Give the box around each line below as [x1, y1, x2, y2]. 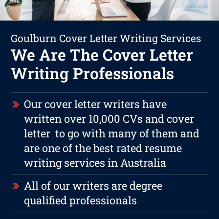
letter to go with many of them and [24, 126, 200, 140]
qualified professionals [24, 193, 137, 207]
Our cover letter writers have [24, 96, 167, 111]
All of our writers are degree [24, 178, 163, 193]
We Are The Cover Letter [11, 44, 194, 65]
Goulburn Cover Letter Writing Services [11, 31, 201, 45]
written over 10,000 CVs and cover [24, 111, 195, 126]
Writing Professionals [11, 62, 175, 84]
